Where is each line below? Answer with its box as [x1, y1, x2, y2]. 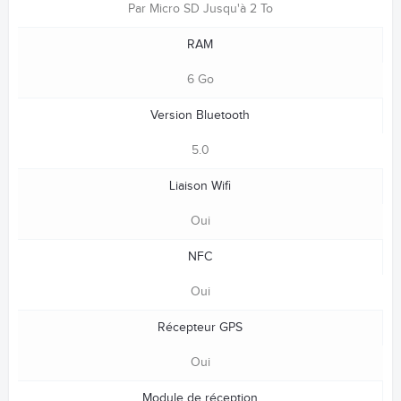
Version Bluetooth [150, 107, 250, 123]
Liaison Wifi [169, 178, 231, 193]
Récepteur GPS [158, 320, 243, 335]
